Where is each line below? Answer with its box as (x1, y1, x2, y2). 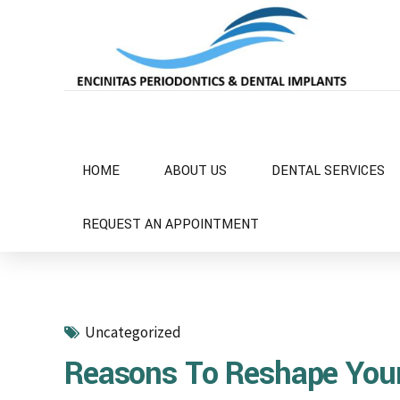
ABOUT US (164, 162, 227, 180)
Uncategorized (85, 322, 181, 342)
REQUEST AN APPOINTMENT (82, 215, 259, 234)
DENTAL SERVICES (271, 162, 385, 180)
